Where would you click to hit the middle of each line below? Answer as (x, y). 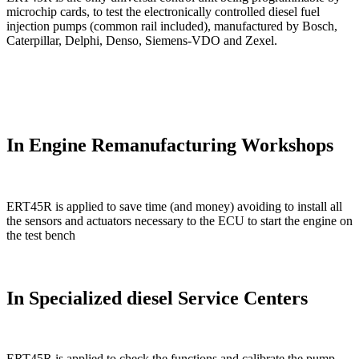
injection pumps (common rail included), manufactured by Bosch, (172, 26)
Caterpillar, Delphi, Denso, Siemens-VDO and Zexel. (142, 40)
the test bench (41, 235)
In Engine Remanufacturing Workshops (170, 145)
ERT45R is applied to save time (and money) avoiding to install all (174, 206)
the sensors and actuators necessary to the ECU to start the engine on (179, 220)
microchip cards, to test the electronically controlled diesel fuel (163, 11)
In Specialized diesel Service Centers (157, 298)
